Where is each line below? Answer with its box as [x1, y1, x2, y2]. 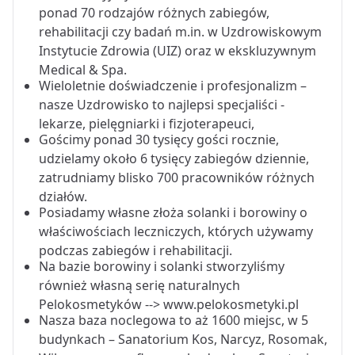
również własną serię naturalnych [39, 277, 240, 295]
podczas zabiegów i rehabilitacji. [39, 242, 232, 260]
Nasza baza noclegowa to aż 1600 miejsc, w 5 [39, 311, 308, 330]
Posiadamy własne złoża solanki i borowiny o [39, 204, 307, 222]
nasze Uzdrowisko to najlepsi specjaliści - [39, 96, 284, 114]
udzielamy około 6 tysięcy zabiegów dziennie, [39, 150, 309, 168]
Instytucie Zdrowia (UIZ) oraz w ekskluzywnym [39, 42, 316, 60]
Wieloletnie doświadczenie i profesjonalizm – [39, 77, 307, 95]
